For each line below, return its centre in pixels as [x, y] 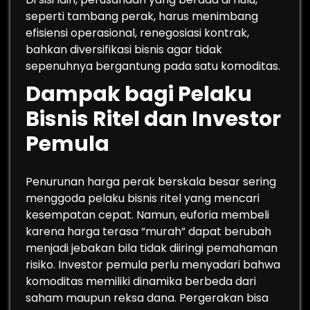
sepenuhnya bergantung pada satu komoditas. [153, 66]
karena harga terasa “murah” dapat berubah [148, 231]
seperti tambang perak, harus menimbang [142, 16]
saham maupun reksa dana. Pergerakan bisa [147, 298]
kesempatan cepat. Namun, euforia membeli [147, 215]
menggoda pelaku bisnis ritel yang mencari [143, 198]
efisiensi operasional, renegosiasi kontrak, [137, 33]
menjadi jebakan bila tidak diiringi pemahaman [152, 248]
